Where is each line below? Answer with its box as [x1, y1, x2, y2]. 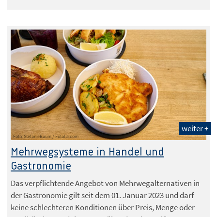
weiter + [182, 123, 208, 134]
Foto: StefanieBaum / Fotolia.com [13, 133, 78, 139]
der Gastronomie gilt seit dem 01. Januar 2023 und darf [11, 189, 194, 201]
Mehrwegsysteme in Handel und [11, 146, 164, 158]
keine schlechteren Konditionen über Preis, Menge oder [11, 201, 195, 213]
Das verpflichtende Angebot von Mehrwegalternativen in [11, 177, 200, 188]
